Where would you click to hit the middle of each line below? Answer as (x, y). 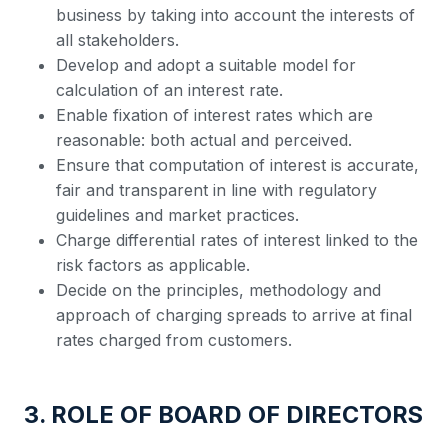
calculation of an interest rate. (169, 90)
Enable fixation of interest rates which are (214, 115)
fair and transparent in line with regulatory (216, 190)
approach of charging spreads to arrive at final (234, 315)
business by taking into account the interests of (235, 15)
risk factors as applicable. (153, 265)
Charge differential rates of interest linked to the (237, 240)
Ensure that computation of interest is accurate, (237, 165)
